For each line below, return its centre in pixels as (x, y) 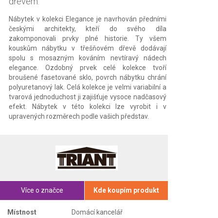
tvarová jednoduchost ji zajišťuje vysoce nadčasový (88, 97)
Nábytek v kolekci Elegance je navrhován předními (88, 19)
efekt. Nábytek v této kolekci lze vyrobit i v (88, 106)
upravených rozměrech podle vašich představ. (79, 116)
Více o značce (42, 190)
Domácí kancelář (97, 212)
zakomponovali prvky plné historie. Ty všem (88, 38)
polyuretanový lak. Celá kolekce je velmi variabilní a (88, 87)
